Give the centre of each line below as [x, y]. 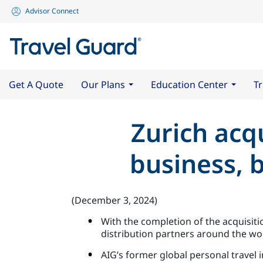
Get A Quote [36, 84]
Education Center [189, 84]
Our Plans [103, 84]
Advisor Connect [52, 11]
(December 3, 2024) [114, 200]
